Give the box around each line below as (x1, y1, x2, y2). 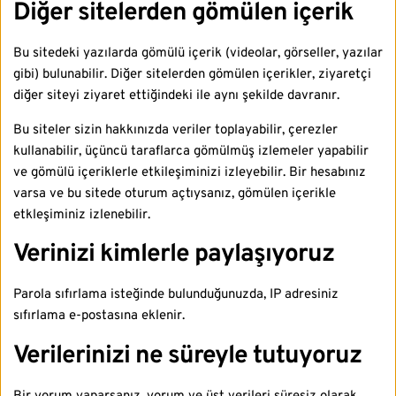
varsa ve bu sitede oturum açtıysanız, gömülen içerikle (13, 185, 336, 202)
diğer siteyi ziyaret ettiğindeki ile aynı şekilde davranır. (13, 88, 339, 105)
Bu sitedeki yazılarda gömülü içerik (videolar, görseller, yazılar (13, 45, 383, 63)
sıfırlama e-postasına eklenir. (13, 308, 185, 325)
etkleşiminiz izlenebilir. (13, 206, 150, 224)
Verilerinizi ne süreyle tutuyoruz (13, 339, 362, 372)
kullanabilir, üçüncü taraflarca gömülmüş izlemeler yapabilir (13, 142, 369, 160)
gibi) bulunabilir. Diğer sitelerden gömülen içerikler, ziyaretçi (13, 66, 371, 84)
